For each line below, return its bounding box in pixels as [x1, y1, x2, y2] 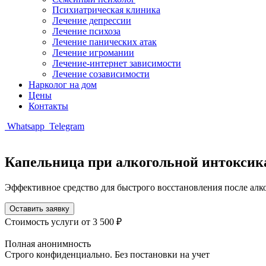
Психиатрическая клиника [52, 5, 160, 15]
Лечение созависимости [52, 69, 150, 79]
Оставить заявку [9, 204, 69, 213]
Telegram [47, 121, 84, 131]
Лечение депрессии [52, 15, 131, 26]
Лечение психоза [52, 26, 121, 36]
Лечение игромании [52, 47, 134, 58]
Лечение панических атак [52, 37, 157, 47]
